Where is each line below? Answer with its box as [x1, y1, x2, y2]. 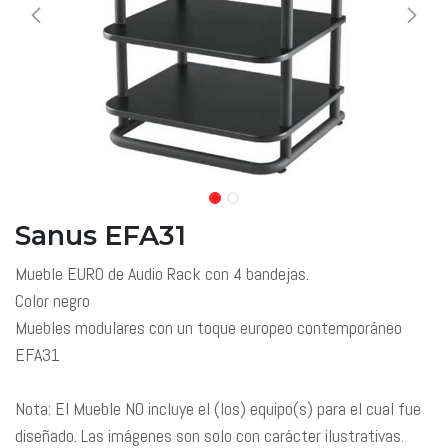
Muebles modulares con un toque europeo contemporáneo [15, 315, 402, 339]
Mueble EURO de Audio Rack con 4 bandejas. [15, 261, 309, 285]
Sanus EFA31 [15, 218, 186, 252]
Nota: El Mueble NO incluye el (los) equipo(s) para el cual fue [15, 396, 421, 420]
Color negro [15, 288, 90, 312]
